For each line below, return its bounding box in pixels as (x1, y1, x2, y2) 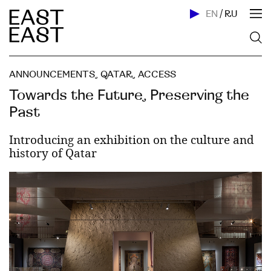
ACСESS (138, 69, 176, 80)
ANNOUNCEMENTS (9, 69, 95, 80)
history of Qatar (9, 145, 97, 160)
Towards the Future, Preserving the (9, 87, 249, 103)
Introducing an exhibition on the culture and (9, 132, 254, 147)
